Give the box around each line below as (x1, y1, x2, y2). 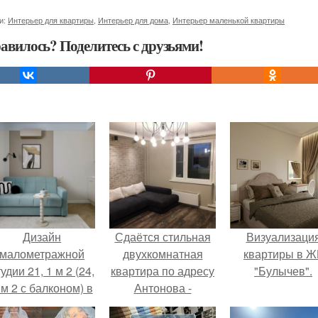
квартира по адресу (111, 263, 214, 279)
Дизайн (23, 229, 61, 245)
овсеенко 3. (132, 297, 193, 313)
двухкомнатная (122, 246, 203, 262)
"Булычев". (254, 263, 312, 279)
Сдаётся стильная (114, 229, 211, 245)
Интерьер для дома (98, 14, 168, 26)
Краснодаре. (9, 297, 75, 313)
